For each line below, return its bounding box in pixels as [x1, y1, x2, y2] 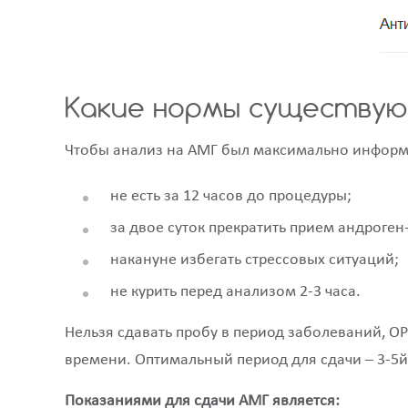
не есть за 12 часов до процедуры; [110, 188, 352, 205]
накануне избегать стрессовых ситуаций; [110, 251, 399, 269]
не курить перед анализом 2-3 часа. [110, 283, 361, 301]
